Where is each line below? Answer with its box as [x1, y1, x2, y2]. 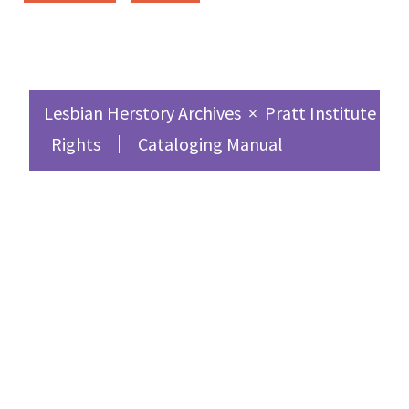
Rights [51, 132, 100, 156]
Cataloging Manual [138, 132, 283, 156]
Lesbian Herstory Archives [44, 101, 245, 125]
